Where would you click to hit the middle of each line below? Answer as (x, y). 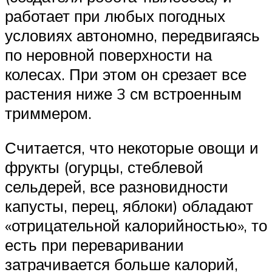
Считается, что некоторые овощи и (132, 148)
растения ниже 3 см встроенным (123, 93)
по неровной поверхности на (108, 54)
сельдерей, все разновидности (117, 187)
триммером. (48, 113)
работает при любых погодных (115, 15)
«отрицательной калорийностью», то (136, 226)
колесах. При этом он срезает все (126, 74)
